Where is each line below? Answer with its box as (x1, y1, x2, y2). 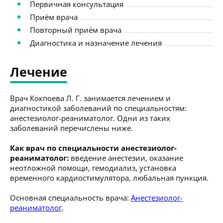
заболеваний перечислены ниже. (10, 122, 133, 133)
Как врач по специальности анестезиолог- (10, 142, 177, 153)
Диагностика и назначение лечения (30, 37, 162, 48)
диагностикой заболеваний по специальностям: (10, 103, 187, 113)
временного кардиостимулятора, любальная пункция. (10, 172, 209, 183)
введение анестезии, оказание (69, 152, 183, 163)
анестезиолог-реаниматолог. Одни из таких (10, 112, 170, 123)
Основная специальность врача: (10, 192, 131, 203)
